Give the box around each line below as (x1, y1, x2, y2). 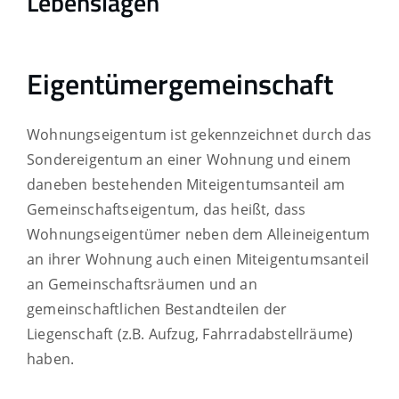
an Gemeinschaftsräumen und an (27, 273, 257, 294)
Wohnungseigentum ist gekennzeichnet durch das (27, 124, 372, 144)
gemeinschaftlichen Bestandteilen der (27, 298, 288, 319)
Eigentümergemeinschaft (27, 62, 333, 106)
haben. (27, 348, 75, 369)
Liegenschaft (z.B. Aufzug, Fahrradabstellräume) (27, 323, 354, 344)
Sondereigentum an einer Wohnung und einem (27, 149, 352, 169)
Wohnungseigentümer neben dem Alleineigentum (27, 224, 370, 244)
